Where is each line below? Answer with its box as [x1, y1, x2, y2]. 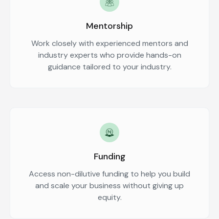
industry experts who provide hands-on [38, 50, 181, 61]
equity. [97, 192, 122, 203]
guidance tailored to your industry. [47, 62, 172, 72]
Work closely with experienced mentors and [31, 38, 188, 49]
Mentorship [86, 20, 133, 32]
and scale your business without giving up [35, 180, 184, 191]
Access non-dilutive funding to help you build [29, 169, 190, 179]
